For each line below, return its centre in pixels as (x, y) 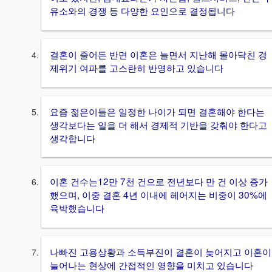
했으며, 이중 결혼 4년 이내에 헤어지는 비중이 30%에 (158, 195)
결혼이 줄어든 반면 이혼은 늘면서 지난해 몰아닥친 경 (158, 54)
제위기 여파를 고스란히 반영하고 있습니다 (137, 68)
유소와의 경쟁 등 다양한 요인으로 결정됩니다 (142, 11)
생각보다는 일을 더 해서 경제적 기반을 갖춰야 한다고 (158, 124)
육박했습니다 (77, 208)
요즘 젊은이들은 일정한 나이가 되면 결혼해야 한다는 (157, 111)
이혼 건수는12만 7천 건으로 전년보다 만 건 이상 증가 (159, 181)
